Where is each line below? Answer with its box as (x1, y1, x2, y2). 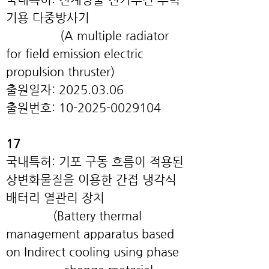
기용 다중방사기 (6, 11, 89, 25)
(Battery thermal (6, 209, 142, 223)
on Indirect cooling (6, 245, 110, 259)
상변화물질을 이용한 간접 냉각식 (6, 173, 177, 187)
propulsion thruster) (6, 65, 115, 79)
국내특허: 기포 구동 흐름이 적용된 (6, 155, 184, 169)
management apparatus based (6, 227, 174, 241)
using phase (110, 245, 179, 259)
